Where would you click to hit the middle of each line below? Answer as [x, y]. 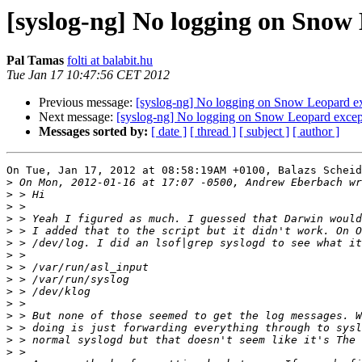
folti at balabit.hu [110, 61]
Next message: [78, 117]
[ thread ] [213, 132]
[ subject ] [264, 132]
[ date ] [169, 132]
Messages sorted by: [93, 132]
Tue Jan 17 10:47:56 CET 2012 [88, 75]
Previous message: [87, 103]
